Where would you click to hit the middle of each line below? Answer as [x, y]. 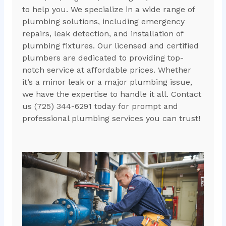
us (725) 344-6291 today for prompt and [100, 106]
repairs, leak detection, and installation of [102, 34]
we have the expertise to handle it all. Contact [111, 94]
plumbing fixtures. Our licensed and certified [110, 46]
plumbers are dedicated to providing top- [103, 58]
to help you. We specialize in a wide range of [108, 10]
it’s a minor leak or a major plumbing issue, [107, 82]
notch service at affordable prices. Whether [106, 70]
